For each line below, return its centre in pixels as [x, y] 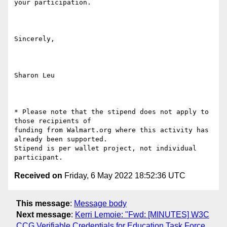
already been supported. [61, 139]
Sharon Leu [34, 75]
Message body [100, 203]
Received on [38, 176]
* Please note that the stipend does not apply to [111, 112]
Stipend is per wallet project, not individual [105, 148]
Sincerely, [34, 39]
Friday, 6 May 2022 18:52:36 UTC [124, 176]
